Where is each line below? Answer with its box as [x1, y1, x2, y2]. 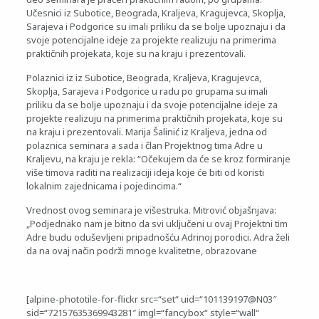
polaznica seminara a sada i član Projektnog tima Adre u [26, 139, 263, 152]
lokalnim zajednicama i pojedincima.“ [26, 179, 182, 192]
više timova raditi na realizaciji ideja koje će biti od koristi [26, 166, 264, 179]
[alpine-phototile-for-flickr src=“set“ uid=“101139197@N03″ [26, 293, 276, 305]
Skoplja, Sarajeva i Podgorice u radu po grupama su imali [26, 85, 268, 98]
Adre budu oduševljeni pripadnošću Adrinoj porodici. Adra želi [26, 231, 290, 244]
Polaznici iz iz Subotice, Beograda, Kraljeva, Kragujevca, [26, 71, 261, 84]
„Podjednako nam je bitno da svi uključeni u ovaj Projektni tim [26, 217, 288, 230]
